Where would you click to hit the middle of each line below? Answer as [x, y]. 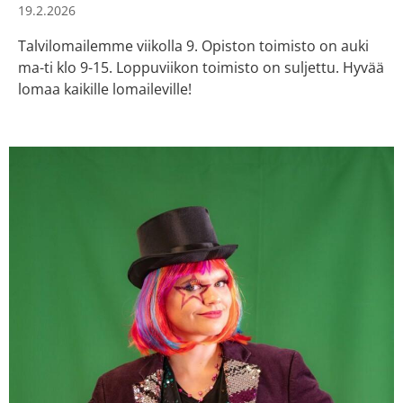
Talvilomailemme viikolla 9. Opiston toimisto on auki [193, 45]
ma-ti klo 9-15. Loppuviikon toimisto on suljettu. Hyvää [201, 67]
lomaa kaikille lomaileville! [105, 89]
